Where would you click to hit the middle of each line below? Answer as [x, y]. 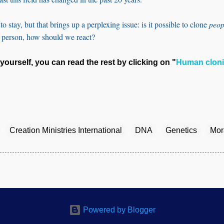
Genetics [181, 130]
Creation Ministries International [66, 130]
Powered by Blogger [118, 210]
